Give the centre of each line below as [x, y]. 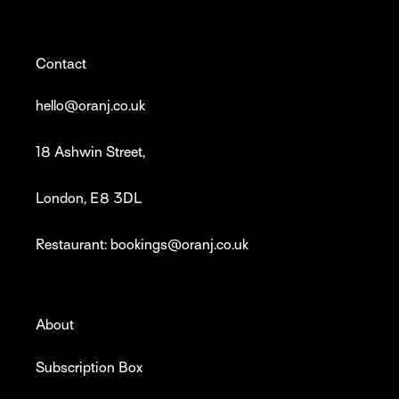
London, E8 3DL [89, 199]
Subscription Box [89, 367]
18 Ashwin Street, [90, 152]
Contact [61, 64]
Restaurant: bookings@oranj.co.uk [142, 245]
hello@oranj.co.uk [90, 106]
